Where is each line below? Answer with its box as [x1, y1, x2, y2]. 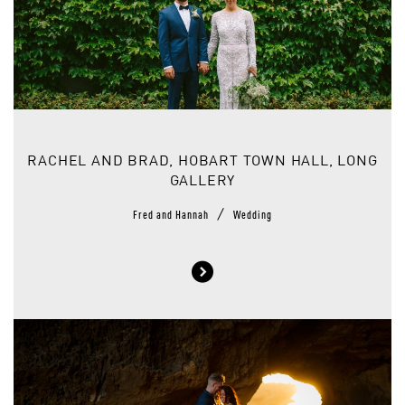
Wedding [233, 208, 272, 217]
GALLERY [169, 174, 236, 189]
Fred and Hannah [133, 208, 212, 217]
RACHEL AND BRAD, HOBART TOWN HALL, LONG [27, 154, 378, 169]
